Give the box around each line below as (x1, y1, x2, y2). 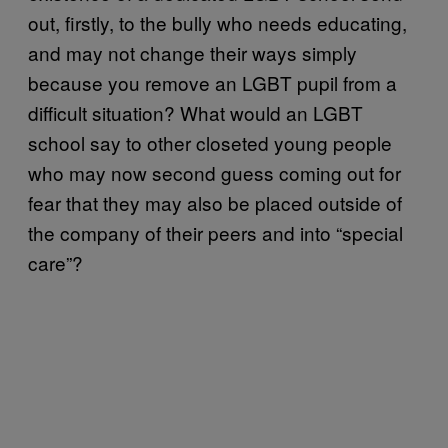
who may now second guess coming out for (28, 158, 401, 186)
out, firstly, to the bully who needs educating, (28, 8, 407, 36)
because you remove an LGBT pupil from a (28, 68, 397, 96)
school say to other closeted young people (28, 128, 392, 156)
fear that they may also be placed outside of (28, 188, 402, 216)
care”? (28, 248, 83, 276)
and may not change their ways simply (28, 38, 357, 66)
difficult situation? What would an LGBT (28, 98, 363, 126)
